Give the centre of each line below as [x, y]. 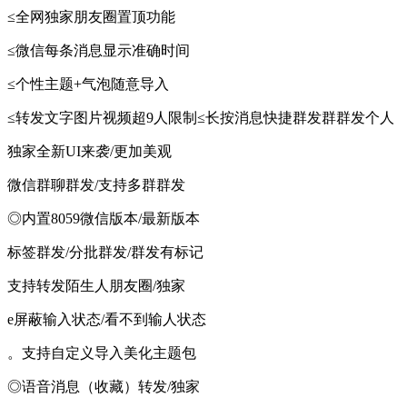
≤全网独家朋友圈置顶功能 [91, 17]
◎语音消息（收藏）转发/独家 [104, 387]
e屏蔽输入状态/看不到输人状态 [107, 320]
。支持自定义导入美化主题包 [102, 353]
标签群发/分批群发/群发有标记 [105, 253]
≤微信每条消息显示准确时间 [99, 51]
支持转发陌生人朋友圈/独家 [96, 286]
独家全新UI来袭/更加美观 [89, 152]
